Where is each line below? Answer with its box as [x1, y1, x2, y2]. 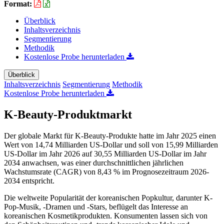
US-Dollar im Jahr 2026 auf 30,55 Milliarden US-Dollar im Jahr [4, 149, 206, 158]
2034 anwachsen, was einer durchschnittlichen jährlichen [4, 158, 183, 167]
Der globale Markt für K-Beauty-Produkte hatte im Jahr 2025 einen [4, 131, 216, 140]
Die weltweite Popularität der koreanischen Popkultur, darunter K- [4, 193, 212, 202]
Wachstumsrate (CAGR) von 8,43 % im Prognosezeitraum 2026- [4, 167, 209, 176]
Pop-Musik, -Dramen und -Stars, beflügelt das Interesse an [4, 202, 188, 211]
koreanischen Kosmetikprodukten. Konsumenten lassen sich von [4, 211, 207, 220]
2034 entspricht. [4, 176, 54, 185]
